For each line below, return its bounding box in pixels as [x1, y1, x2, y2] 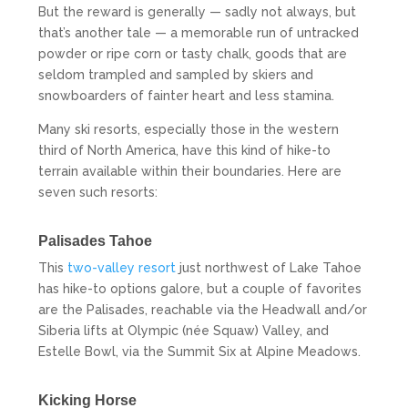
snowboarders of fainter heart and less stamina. [38, 87, 335, 103]
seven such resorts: [38, 184, 158, 199]
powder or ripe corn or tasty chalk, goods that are [38, 46, 348, 61]
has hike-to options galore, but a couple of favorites [38, 280, 362, 296]
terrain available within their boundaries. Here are [38, 163, 342, 178]
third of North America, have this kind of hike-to [38, 142, 331, 158]
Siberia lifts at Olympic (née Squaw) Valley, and [38, 322, 330, 338]
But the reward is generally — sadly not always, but [38, 4, 357, 19]
